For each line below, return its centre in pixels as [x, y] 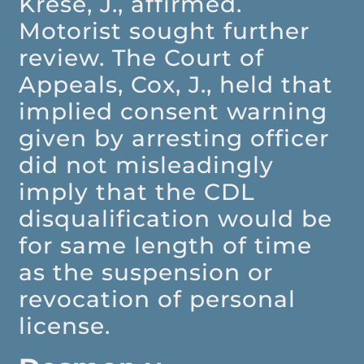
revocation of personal [158, 299]
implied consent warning [173, 112]
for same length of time [166, 246]
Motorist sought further [165, 31]
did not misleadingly [147, 165]
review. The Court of [142, 58]
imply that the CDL [137, 192]
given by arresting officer [174, 139]
